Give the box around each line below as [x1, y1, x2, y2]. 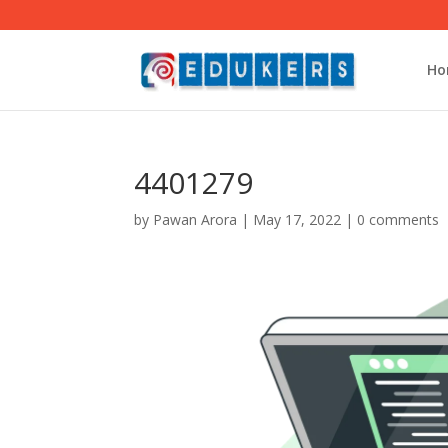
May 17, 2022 [253, 210, 342, 229]
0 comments [357, 210, 440, 229]
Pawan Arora [153, 210, 238, 229]
